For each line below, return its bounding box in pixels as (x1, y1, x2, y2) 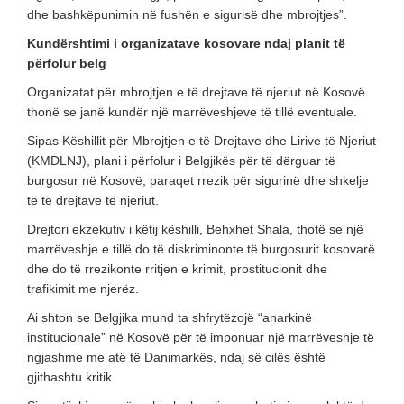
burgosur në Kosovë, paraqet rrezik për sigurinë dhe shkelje (27, 172, 369, 188)
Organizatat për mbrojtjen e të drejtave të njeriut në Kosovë (27, 84, 365, 99)
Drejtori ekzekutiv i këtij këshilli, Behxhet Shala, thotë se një (27, 221, 363, 236)
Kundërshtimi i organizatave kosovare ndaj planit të (27, 35, 345, 50)
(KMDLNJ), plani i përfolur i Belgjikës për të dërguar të (27, 152, 335, 168)
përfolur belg (27, 55, 106, 70)
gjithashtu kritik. (27, 369, 115, 384)
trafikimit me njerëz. (27, 280, 139, 296)
